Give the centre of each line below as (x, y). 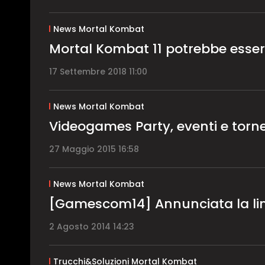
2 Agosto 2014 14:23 (92, 226)
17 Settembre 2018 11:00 (98, 71)
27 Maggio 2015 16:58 (94, 149)
